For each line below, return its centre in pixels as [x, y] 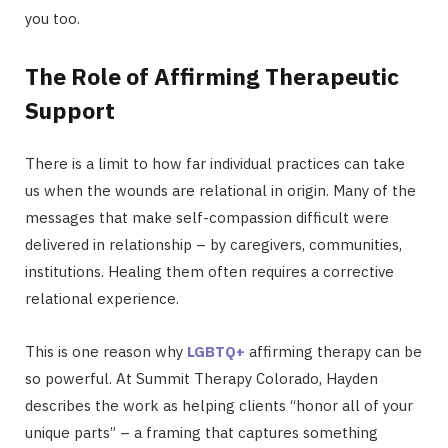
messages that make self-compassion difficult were [207, 218]
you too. [52, 18]
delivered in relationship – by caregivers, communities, [213, 245]
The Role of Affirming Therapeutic [212, 76]
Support [70, 110]
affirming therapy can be [333, 352]
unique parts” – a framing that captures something [201, 433]
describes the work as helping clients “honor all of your [219, 406]
